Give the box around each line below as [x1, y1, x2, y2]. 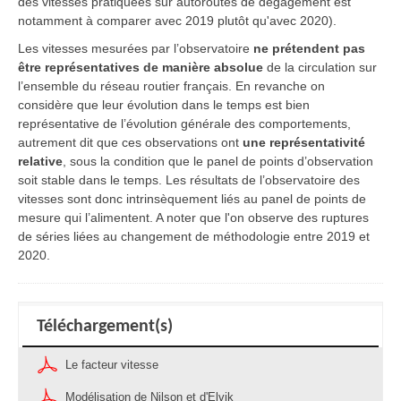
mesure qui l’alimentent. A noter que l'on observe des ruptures [18, 209, 369, 225]
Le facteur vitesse [65, 357, 158, 371]
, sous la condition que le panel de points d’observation [63, 153, 373, 168]
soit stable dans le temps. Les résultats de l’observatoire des [18, 172, 360, 187]
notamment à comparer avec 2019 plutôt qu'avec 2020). [18, 13, 337, 28]
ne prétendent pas [253, 40, 365, 55]
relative [18, 153, 63, 168]
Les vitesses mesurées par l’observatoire [18, 40, 253, 55]
